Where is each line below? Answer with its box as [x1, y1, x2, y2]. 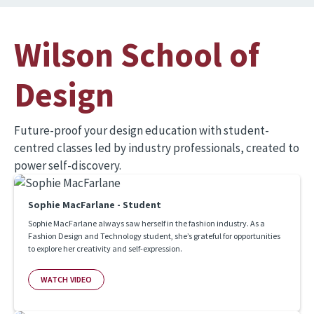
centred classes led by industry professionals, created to [14, 139, 299, 156]
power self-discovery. [14, 157, 121, 173]
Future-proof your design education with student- [14, 122, 269, 138]
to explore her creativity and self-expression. [28, 243, 182, 254]
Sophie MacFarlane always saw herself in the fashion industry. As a [28, 217, 265, 228]
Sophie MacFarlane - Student [28, 198, 161, 211]
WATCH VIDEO [41, 273, 93, 285]
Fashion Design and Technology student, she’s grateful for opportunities [28, 230, 280, 241]
